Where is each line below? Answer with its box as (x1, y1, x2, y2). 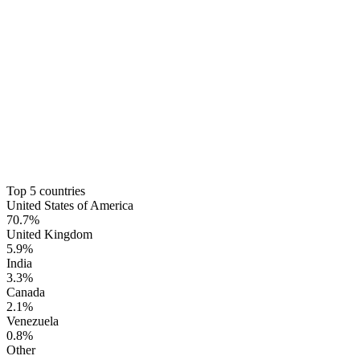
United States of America (6, 198, 133, 212)
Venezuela (6, 313, 59, 328)
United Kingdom (6, 227, 92, 241)
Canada (6, 284, 45, 299)
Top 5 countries (6, 183, 85, 198)
